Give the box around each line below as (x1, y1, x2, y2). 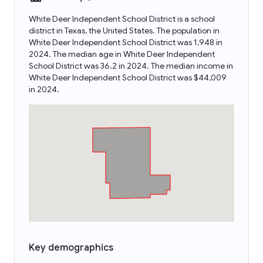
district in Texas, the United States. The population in (29, 25, 220, 36)
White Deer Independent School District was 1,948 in (29, 37, 222, 48)
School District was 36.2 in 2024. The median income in (29, 60, 233, 71)
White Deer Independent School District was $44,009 (29, 72, 227, 83)
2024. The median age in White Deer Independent (29, 49, 215, 59)
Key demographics (29, 242, 113, 254)
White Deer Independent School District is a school (29, 14, 215, 24)
